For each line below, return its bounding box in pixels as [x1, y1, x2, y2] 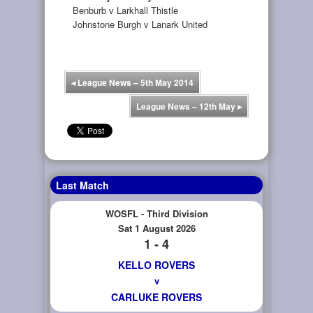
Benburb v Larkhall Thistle [73, 3, 178, 17]
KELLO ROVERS [118, 257, 195, 272]
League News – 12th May [136, 99, 238, 112]
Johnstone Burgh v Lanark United [73, 17, 208, 31]
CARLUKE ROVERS [111, 289, 202, 304]
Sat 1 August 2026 [117, 221, 196, 235]
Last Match [56, 177, 109, 192]
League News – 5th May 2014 [75, 75, 194, 89]
